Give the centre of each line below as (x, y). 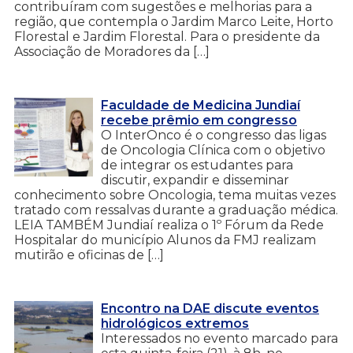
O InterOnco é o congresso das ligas (214, 135)
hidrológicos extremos (175, 323)
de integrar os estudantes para (197, 165)
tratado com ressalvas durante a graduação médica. (176, 210)
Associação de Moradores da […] (112, 51)
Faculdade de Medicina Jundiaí (201, 105)
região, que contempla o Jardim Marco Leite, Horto (174, 21)
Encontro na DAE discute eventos (210, 308)
